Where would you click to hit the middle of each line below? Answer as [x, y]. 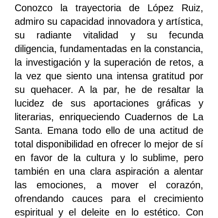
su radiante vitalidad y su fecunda [109, 35]
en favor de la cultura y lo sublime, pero [109, 158]
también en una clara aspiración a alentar [109, 172]
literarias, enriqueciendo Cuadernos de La [109, 117]
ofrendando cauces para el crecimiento [109, 199]
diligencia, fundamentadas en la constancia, [109, 49]
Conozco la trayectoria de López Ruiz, [109, 8]
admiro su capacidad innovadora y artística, [109, 22]
